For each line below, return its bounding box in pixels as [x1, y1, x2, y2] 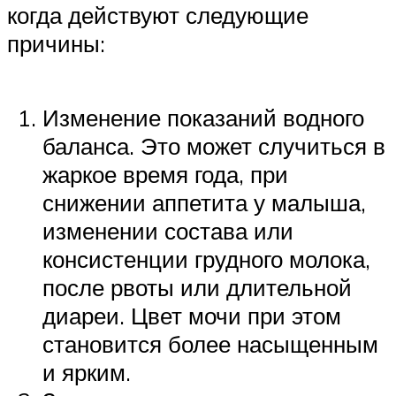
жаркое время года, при [42, 159, 288, 188]
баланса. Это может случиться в [42, 131, 385, 160]
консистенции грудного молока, [42, 244, 370, 273]
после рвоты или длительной [42, 272, 352, 301]
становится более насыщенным [42, 329, 378, 358]
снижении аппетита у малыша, [42, 187, 366, 217]
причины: [7, 29, 105, 58]
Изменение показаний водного [42, 103, 364, 132]
